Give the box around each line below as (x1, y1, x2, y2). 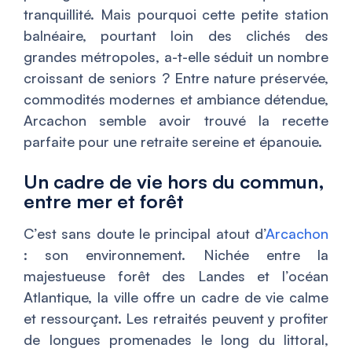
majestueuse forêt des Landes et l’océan (24, 267, 328, 285)
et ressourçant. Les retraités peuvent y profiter (24, 310, 328, 328)
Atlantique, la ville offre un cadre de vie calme (24, 288, 328, 306)
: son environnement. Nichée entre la (24, 246, 328, 264)
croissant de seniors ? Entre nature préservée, (24, 69, 328, 87)
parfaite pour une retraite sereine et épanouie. (24, 133, 322, 151)
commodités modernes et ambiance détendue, (24, 90, 328, 108)
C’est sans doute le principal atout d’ (24, 225, 266, 243)
